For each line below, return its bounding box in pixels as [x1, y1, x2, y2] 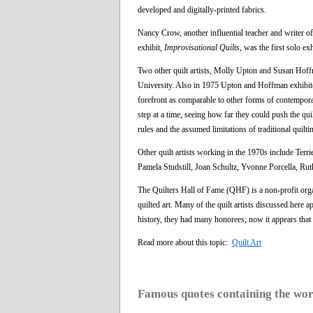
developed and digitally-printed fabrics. [138, 4, 266, 15]
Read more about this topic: [138, 237, 232, 247]
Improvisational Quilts [164, 42, 240, 52]
